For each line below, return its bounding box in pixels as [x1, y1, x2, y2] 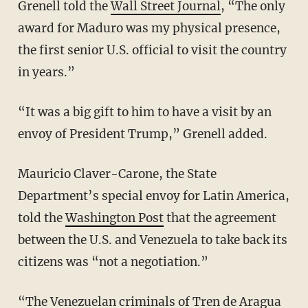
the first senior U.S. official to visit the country [17, 42, 287, 58]
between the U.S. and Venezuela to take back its [17, 232, 287, 247]
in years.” [17, 64, 75, 80]
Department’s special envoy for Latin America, [17, 188, 289, 203]
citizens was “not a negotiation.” [17, 254, 208, 269]
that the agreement [163, 210, 276, 225]
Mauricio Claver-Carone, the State [17, 166, 30, 181]
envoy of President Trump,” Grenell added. [17, 126, 267, 142]
